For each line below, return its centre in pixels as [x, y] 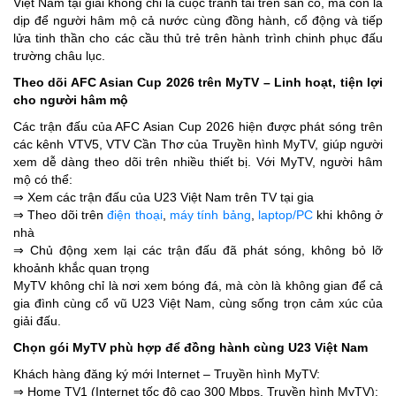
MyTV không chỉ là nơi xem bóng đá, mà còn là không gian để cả [198, 286]
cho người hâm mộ [71, 100]
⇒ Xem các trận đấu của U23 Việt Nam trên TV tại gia [164, 198]
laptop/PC [286, 215]
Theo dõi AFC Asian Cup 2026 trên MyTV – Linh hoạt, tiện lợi [198, 83]
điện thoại [135, 215]
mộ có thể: [43, 180]
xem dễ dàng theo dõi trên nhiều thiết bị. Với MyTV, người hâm [198, 162]
